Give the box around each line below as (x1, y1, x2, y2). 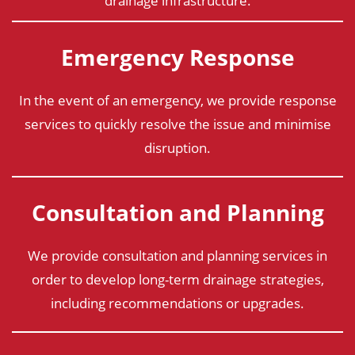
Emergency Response (60, 41, 295, 72)
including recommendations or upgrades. (51, 293, 304, 312)
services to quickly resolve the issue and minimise (24, 114, 331, 133)
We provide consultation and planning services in (28, 246, 327, 265)
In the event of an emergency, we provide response (18, 90, 337, 109)
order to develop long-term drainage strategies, (31, 269, 324, 288)
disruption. (144, 138, 211, 157)
